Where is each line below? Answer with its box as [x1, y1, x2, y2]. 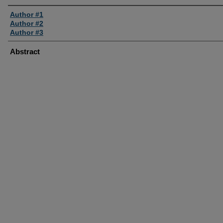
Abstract [10, 47, 40, 56]
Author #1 [10, 10, 43, 19]
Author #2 [10, 19, 43, 28]
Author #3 [10, 28, 43, 37]
